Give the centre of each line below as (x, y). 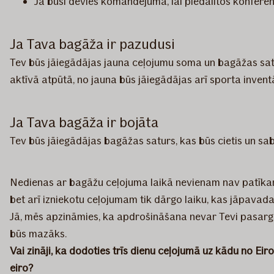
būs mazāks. (38, 234)
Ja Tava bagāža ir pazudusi (92, 44)
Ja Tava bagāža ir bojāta (84, 122)
